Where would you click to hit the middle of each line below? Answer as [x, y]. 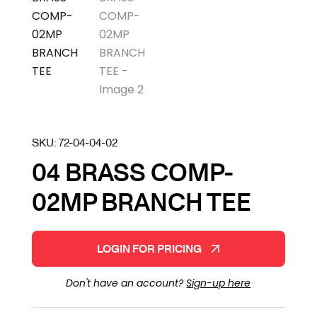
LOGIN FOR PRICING [150, 249]
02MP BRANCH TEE [141, 202]
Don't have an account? [126, 283]
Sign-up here [219, 283]
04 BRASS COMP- [132, 172]
